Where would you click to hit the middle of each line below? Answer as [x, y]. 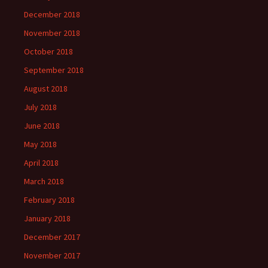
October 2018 [48, 51]
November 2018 [52, 33]
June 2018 [42, 126]
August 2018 [46, 89]
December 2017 [52, 237]
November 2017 [52, 255]
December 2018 [52, 14]
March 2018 [44, 181]
